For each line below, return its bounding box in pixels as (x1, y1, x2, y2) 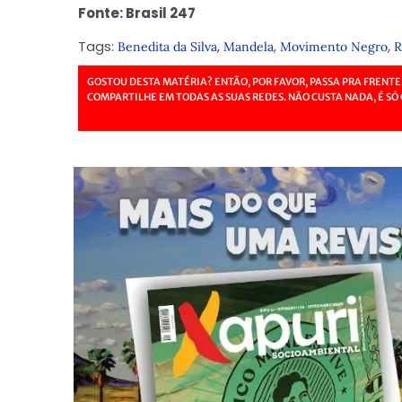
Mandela (223, 38, 274, 55)
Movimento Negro (279, 38, 388, 55)
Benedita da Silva (117, 38, 217, 55)
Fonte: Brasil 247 (77, 4, 198, 23)
